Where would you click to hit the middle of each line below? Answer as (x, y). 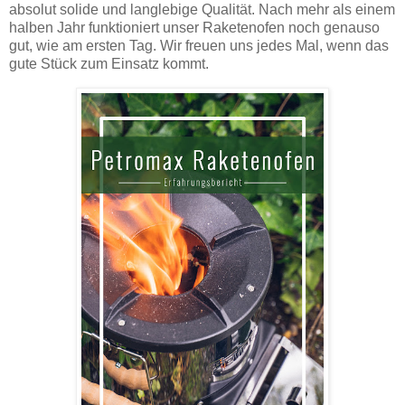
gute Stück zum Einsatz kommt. (111, 63)
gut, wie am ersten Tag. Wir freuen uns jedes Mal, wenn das (199, 45)
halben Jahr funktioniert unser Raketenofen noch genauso (194, 27)
